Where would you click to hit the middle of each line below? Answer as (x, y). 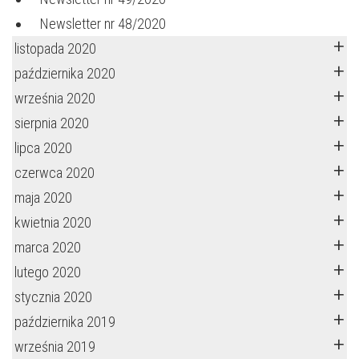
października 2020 (65, 73)
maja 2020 (43, 198)
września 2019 (55, 347)
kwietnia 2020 (53, 222)
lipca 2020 (43, 148)
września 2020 (55, 98)
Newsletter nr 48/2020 (103, 24)
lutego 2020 (48, 272)
